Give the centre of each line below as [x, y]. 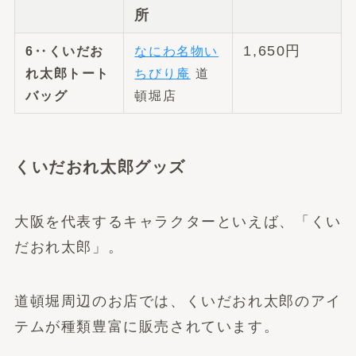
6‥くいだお [65, 50]
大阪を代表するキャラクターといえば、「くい [178, 222]
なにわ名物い [177, 50]
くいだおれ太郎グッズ [100, 166]
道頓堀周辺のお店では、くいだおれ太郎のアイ [178, 301]
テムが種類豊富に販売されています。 [147, 326]
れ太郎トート [68, 73]
